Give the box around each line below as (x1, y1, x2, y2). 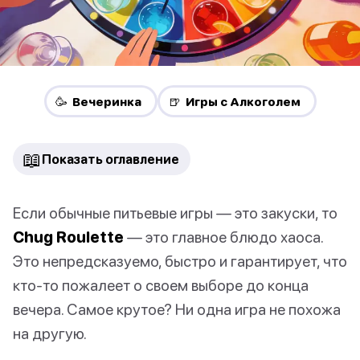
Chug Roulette (13, 227, 124, 247)
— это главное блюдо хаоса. (124, 227, 323, 247)
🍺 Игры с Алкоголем (168, 94, 301, 109)
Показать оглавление (42, 152, 179, 167)
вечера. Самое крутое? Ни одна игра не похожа (13, 300, 341, 319)
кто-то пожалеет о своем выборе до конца (13, 276, 309, 295)
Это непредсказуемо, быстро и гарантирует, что (13, 252, 347, 271)
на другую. (13, 324, 87, 343)
